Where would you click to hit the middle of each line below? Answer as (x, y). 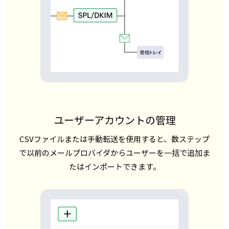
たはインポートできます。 (114, 166)
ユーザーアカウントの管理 (114, 120)
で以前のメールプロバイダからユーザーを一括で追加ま (114, 153)
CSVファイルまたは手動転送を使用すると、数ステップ (114, 139)
